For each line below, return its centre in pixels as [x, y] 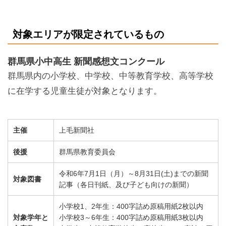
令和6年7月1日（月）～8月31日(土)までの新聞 [134, 173]
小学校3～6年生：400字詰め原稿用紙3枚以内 [131, 217]
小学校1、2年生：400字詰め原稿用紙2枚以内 [131, 206]
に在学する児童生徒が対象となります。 [85, 91]
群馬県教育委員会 [87, 152]
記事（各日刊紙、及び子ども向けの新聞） [126, 184]
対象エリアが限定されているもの [88, 34]
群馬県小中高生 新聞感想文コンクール [86, 61]
